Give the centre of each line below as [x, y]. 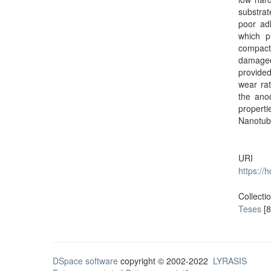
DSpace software [85, 261]
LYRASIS [230, 261]
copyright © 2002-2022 [165, 261]
